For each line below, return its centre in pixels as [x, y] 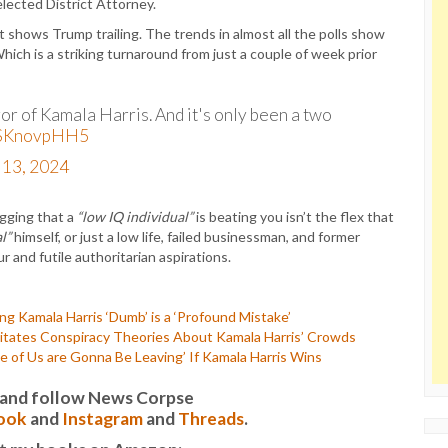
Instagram [102, 418]
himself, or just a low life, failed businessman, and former [185, 236]
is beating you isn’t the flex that [293, 216]
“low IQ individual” [135, 216]
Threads [210, 418]
